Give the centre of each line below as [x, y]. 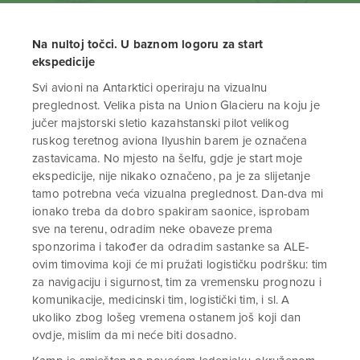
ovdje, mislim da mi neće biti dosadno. [135, 335]
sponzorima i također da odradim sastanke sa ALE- [171, 247]
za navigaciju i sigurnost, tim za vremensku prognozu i [177, 282]
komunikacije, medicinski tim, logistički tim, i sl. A [161, 300]
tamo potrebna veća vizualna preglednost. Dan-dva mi [178, 194]
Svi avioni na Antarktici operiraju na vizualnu [150, 88]
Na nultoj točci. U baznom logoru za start [148, 44]
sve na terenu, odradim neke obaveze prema [153, 229]
